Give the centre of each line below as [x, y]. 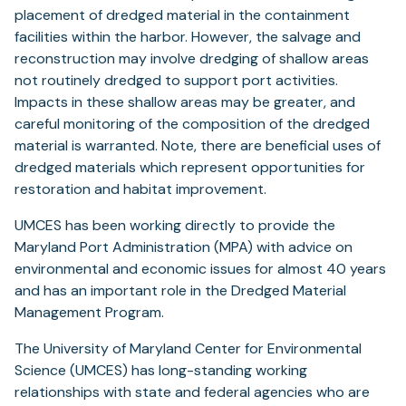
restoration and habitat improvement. [140, 189]
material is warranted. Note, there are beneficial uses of [198, 146]
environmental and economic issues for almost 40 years [200, 269]
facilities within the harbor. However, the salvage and [188, 37]
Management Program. [89, 313]
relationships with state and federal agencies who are [192, 392]
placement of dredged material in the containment [182, 15]
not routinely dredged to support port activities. [176, 81]
